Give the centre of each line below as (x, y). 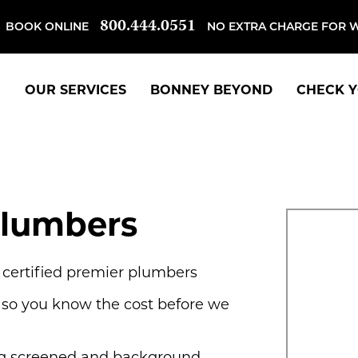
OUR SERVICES (76, 91)
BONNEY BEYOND (211, 91)
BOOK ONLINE (47, 27)
